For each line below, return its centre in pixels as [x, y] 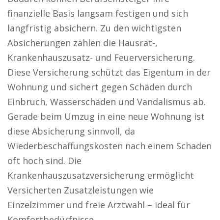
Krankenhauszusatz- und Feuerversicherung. [101, 57]
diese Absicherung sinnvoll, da [71, 131]
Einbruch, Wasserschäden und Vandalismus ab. [107, 102]
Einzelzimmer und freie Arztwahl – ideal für [99, 205]
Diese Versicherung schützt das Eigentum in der [109, 72]
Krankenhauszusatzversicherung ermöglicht [101, 175]
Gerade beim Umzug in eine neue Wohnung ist [106, 116]
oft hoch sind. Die [44, 161]
